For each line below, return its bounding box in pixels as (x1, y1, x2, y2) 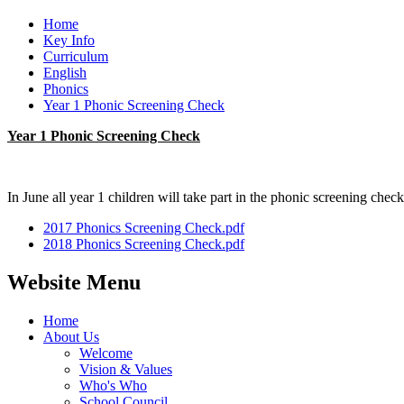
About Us (43, 329, 99, 345)
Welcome (79, 345, 133, 362)
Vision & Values (79, 362, 172, 378)
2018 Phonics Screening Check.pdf (43, 236, 244, 252)
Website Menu (7, 271, 141, 295)
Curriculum (43, 49, 108, 65)
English (43, 65, 87, 81)
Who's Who (79, 378, 147, 394)
